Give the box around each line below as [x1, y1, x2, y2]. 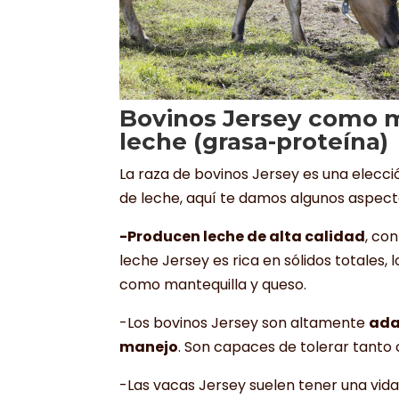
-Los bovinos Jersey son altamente [119, 313, 370, 334]
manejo [119, 337, 179, 358]
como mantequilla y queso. [119, 274, 307, 296]
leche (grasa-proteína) [119, 127, 389, 157]
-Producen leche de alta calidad [119, 226, 366, 248]
